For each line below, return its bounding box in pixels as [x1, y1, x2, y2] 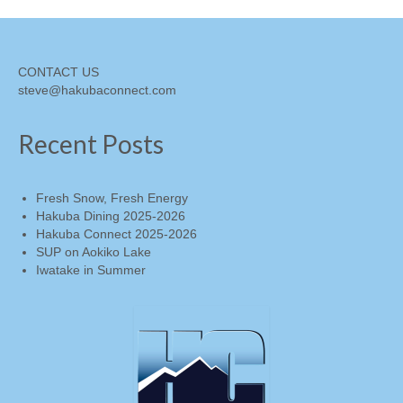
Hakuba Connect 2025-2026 [36, 226, 197, 241]
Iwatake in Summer [36, 262, 146, 277]
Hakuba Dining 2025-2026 [36, 208, 185, 223]
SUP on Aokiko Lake [36, 244, 151, 259]
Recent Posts [18, 128, 164, 159]
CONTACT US [18, 64, 99, 79]
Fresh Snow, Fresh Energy [36, 190, 188, 205]
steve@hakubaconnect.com [18, 82, 176, 97]
